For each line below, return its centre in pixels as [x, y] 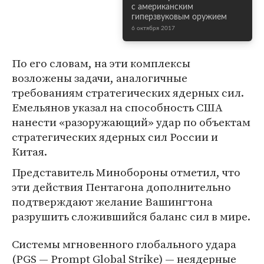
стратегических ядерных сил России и [115, 137]
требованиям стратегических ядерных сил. [128, 93]
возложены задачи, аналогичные [100, 78]
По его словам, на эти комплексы [101, 63]
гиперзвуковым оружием [179, 17]
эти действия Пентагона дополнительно [121, 187]
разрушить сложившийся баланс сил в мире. [131, 216]
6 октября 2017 [153, 28]
